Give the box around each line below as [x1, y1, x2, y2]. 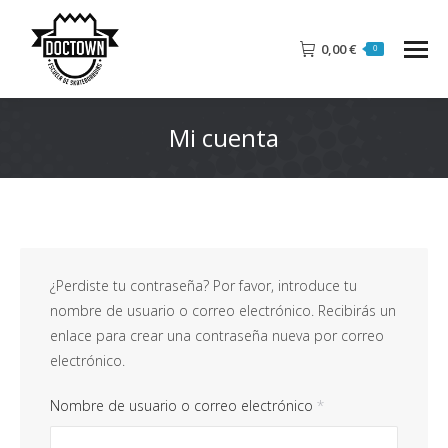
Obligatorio [323, 395, 395, 415]
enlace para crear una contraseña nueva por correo [50, 326, 384, 346]
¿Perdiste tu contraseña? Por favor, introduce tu [50, 276, 357, 296]
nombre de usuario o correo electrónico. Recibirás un [50, 301, 396, 321]
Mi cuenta [169, 121, 279, 155]
